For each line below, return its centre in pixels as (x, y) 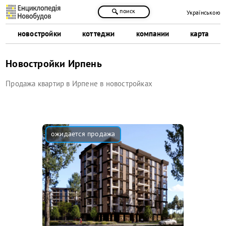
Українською (203, 13)
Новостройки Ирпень (54, 63)
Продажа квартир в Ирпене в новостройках (79, 83)
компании (153, 33)
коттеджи (98, 33)
